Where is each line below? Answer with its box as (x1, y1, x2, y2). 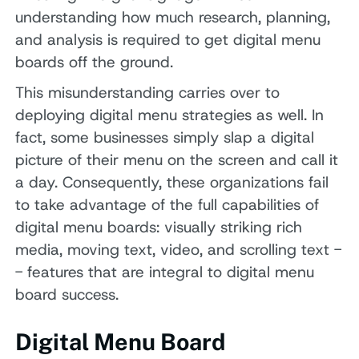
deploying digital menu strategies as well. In (15, 104, 325, 125)
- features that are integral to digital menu (15, 261, 315, 282)
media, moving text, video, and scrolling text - (15, 239, 342, 260)
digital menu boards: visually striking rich (15, 216, 303, 237)
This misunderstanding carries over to (15, 82, 280, 103)
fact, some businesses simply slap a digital (15, 127, 315, 147)
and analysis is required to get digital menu (15, 30, 321, 50)
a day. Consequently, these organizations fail (15, 171, 329, 192)
